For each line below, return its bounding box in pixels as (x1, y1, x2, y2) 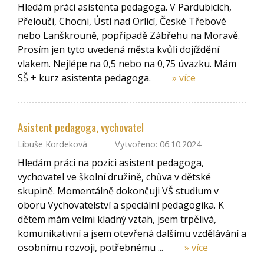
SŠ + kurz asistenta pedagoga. (18, 71, 153, 84)
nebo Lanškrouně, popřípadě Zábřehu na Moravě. (18, 28, 240, 42)
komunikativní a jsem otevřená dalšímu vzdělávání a (18, 226, 246, 240)
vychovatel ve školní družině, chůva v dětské (18, 170, 211, 183)
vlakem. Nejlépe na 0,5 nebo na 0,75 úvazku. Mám (18, 57, 236, 70)
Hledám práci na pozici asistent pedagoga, (18, 156, 204, 169)
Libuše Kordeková (18, 138, 87, 150)
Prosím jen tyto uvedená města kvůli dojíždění (18, 42, 219, 56)
